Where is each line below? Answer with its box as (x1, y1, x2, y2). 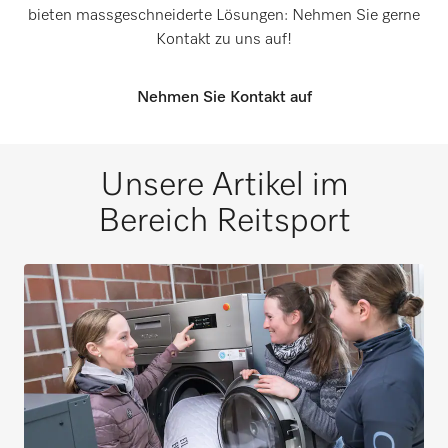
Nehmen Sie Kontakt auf (136, 90, 312, 107)
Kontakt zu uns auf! (156, 32, 292, 49)
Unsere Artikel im (100, 169, 348, 203)
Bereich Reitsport (97, 205, 351, 239)
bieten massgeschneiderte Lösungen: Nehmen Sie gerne (28, 8, 420, 25)
